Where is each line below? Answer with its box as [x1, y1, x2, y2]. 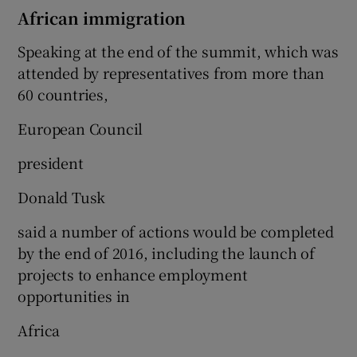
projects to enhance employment [18, 263, 248, 284]
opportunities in [18, 284, 131, 306]
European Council [18, 117, 143, 139]
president [18, 151, 84, 173]
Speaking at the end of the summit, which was [18, 40, 339, 61]
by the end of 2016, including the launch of [18, 241, 315, 263]
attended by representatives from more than [18, 61, 325, 83]
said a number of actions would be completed [18, 220, 334, 241]
